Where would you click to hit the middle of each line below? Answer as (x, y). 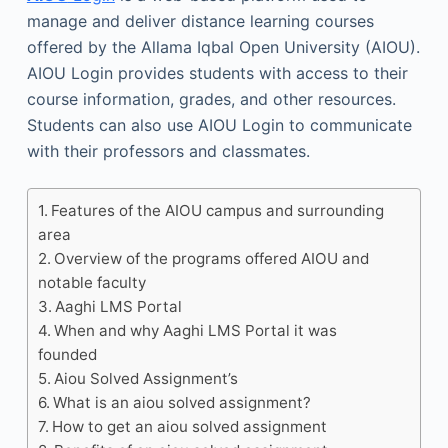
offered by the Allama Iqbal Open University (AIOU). (223, 47)
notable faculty (91, 282)
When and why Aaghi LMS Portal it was (196, 330)
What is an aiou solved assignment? (182, 402)
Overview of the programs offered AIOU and (212, 258)
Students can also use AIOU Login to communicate (219, 125)
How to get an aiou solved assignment (190, 426)
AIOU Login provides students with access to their (217, 73)
